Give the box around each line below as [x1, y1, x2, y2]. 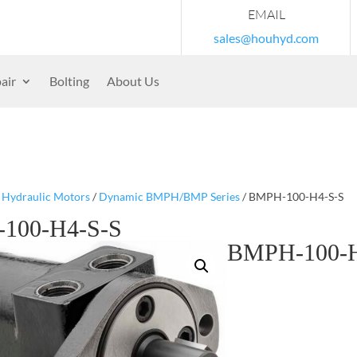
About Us [107, 73, 159, 88]
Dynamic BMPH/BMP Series [98, 189, 240, 203]
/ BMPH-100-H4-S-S [239, 189, 343, 203]
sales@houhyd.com [214, 30, 319, 45]
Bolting [49, 73, 89, 88]
